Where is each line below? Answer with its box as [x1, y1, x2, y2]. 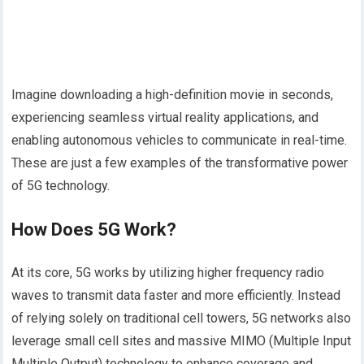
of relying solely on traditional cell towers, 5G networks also [11, 310, 352, 326]
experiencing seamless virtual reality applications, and [11, 110, 319, 125]
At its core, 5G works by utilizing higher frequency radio [11, 265, 325, 280]
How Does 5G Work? [11, 219, 177, 240]
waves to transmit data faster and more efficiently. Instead [11, 288, 341, 303]
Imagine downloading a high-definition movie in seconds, [11, 87, 334, 102]
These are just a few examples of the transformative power [11, 155, 349, 171]
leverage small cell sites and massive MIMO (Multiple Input [11, 333, 352, 349]
